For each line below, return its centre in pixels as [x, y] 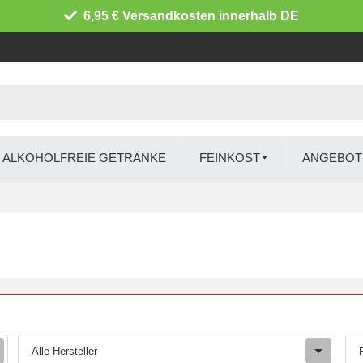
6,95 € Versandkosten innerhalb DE [191, 16]
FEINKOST [229, 157]
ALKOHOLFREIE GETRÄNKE [84, 157]
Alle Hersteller [64, 351]
